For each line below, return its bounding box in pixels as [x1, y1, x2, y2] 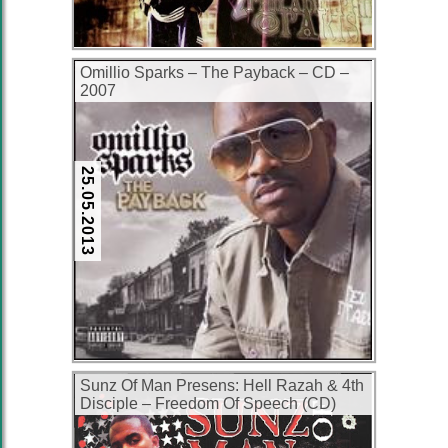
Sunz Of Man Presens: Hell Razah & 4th [80, 377, 364, 394]
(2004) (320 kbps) [80, 413, 205, 430]
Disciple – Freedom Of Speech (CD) [80, 395, 336, 412]
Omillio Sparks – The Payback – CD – [80, 64, 349, 81]
